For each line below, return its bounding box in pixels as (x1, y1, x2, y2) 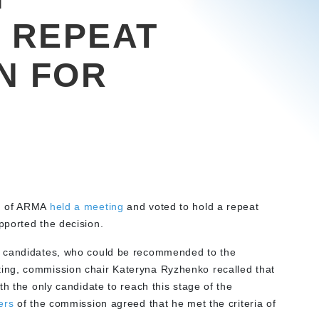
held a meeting (49, 201, 124, 212)
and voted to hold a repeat (123, 201, 259, 212)
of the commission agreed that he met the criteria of (14, 298, 276, 309)
